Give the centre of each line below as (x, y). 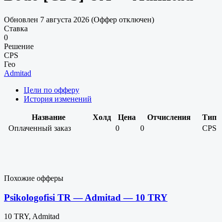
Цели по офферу (52, 90)
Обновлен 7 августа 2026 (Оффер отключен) (79, 19)
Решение (19, 46)
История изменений (58, 99)
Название (48, 117)
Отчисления (169, 117)
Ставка (16, 28)
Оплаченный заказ (40, 128)
